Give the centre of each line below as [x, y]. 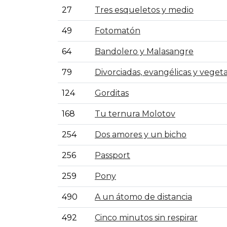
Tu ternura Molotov [135, 114]
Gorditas [112, 93]
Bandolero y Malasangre [144, 51]
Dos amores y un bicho [141, 135]
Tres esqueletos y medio [144, 10]
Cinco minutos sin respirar [146, 218]
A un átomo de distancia [143, 197]
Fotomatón [118, 31]
